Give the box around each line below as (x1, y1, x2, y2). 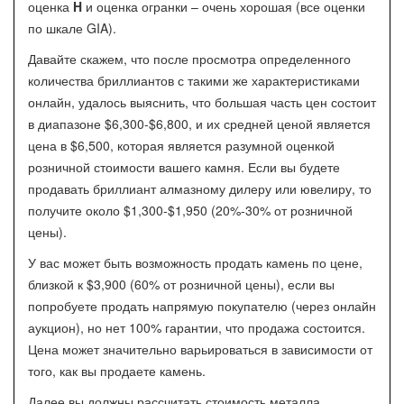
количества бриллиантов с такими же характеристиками (28, 71, 360, 89)
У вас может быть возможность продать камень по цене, (28, 253, 363, 271)
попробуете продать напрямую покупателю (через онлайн (28, 297, 376, 315)
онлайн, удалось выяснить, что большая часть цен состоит (28, 93, 376, 111)
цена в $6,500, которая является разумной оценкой (28, 136, 335, 154)
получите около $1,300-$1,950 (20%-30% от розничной (28, 201, 353, 219)
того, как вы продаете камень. (28, 362, 206, 380)
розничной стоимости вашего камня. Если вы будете (28, 158, 340, 176)
